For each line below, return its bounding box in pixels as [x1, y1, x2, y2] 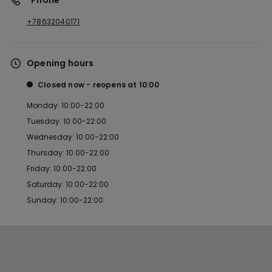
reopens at [92, 80, 139, 90]
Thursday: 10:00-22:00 [27, 148, 109, 158]
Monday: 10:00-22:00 [27, 100, 104, 110]
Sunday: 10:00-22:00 [27, 195, 103, 205]
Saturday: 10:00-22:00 [27, 179, 109, 189]
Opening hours [27, 57, 94, 69]
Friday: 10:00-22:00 [27, 163, 97, 174]
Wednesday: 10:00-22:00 [27, 132, 119, 142]
